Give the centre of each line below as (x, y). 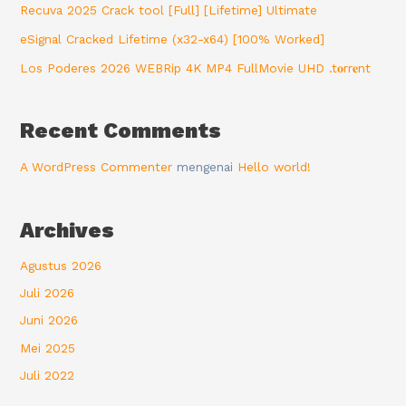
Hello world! (275, 166)
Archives (68, 230)
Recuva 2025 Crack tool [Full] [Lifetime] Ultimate (169, 10)
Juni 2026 (49, 320)
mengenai (205, 166)
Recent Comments (121, 131)
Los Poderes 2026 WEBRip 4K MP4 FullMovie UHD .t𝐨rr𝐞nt (196, 68)
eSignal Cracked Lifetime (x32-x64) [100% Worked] (173, 39)
